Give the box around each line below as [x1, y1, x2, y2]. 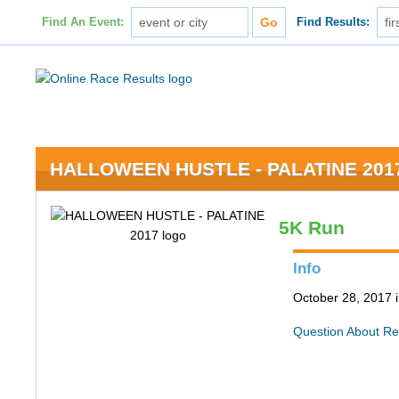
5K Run [279, 217, 346, 238]
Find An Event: [41, 16, 124, 28]
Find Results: [297, 16, 370, 28]
